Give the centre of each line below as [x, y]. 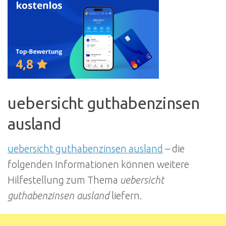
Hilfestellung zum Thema [64, 180]
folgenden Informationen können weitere [98, 165]
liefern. [126, 196]
